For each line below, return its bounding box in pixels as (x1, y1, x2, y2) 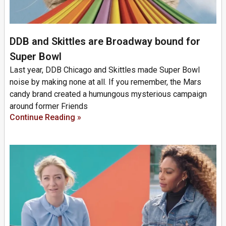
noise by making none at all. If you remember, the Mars (10, 77, 201, 87)
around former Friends (10, 101, 88, 111)
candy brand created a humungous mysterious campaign (10, 89, 207, 99)
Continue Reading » (10, 112, 81, 122)
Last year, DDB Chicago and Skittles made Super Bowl (10, 65, 200, 75)
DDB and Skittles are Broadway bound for (10, 35, 200, 47)
